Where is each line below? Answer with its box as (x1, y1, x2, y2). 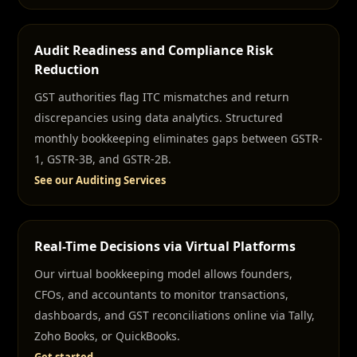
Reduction (34, 61, 100, 78)
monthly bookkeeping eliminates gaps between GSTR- (34, 131, 323, 146)
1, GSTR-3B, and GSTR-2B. (34, 151, 171, 167)
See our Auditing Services (34, 173, 166, 187)
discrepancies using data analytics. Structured (34, 110, 283, 125)
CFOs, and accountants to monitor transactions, (34, 287, 288, 302)
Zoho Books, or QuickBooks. (34, 328, 180, 343)
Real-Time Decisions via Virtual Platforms (34, 237, 296, 255)
